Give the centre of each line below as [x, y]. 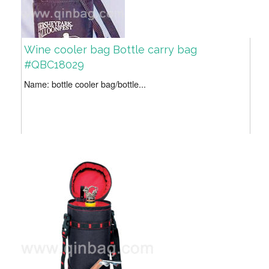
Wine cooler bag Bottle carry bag [110, 50]
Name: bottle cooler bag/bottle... [85, 84]
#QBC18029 [54, 65]
